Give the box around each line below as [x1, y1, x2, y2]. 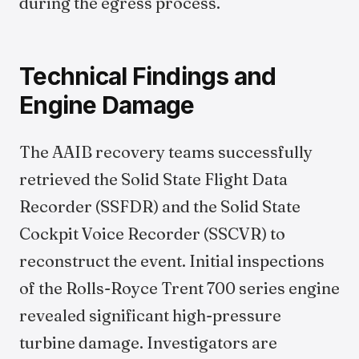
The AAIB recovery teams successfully [19, 142, 313, 162]
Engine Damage [19, 91, 195, 119]
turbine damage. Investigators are [19, 333, 277, 353]
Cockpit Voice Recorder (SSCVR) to [19, 224, 285, 244]
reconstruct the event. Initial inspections [19, 251, 325, 271]
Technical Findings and [19, 62, 276, 91]
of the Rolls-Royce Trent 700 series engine [19, 278, 340, 298]
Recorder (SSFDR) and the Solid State [19, 196, 301, 216]
